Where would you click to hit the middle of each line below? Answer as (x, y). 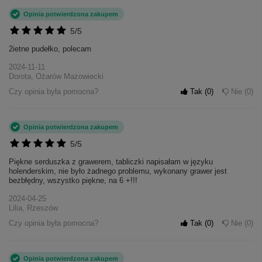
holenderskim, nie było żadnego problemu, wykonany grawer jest (118, 171)
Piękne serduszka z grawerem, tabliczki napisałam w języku (111, 162)
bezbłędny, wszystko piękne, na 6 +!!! (73, 181)
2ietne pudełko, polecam (50, 49)
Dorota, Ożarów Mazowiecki (56, 77)
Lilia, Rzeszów (33, 208)
